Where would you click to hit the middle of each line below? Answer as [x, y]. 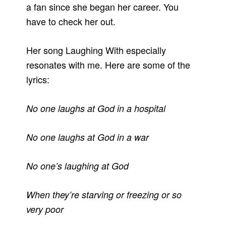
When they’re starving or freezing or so [104, 195]
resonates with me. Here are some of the [108, 65]
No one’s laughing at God [78, 166]
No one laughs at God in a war [88, 137]
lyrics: [38, 79]
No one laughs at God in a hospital [96, 108]
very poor [45, 209]
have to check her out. [71, 21]
